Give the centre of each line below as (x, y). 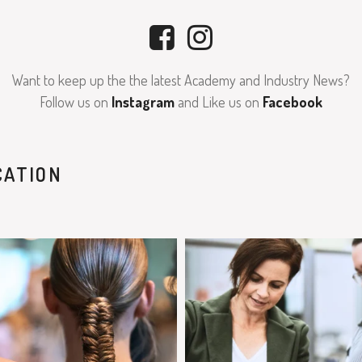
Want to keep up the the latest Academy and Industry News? (181, 80)
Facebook (293, 102)
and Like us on (219, 102)
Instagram (143, 102)
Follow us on (76, 102)
